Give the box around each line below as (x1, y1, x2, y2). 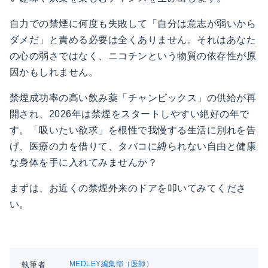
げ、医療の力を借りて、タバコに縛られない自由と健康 (10, 141, 256, 152)
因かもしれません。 (10, 67, 99, 78)
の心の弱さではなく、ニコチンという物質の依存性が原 (10, 51, 257, 62)
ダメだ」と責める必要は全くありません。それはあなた (10, 35, 256, 45)
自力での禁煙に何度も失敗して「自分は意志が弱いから (10, 19, 257, 29)
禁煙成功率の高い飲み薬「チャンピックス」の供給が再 (10, 93, 257, 103)
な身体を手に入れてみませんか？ (10, 157, 158, 168)
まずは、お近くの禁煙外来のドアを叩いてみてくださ (10, 183, 246, 194)
